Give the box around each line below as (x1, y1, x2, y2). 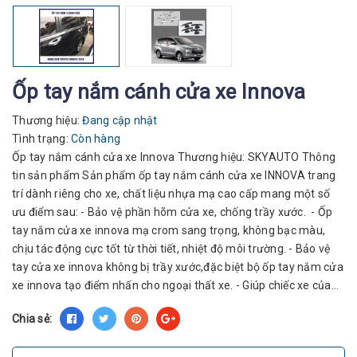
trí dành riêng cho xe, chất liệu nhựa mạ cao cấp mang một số (12, 186, 330, 200)
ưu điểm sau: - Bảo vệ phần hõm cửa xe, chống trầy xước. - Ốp (12, 205, 333, 218)
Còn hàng (71, 131, 120, 145)
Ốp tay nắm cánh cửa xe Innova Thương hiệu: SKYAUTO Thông (12, 150, 335, 163)
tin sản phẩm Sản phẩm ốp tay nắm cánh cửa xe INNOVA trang (12, 168, 336, 182)
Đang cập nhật (80, 113, 158, 127)
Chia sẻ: (12, 312, 52, 325)
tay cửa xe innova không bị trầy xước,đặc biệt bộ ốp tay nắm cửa (12, 260, 343, 273)
